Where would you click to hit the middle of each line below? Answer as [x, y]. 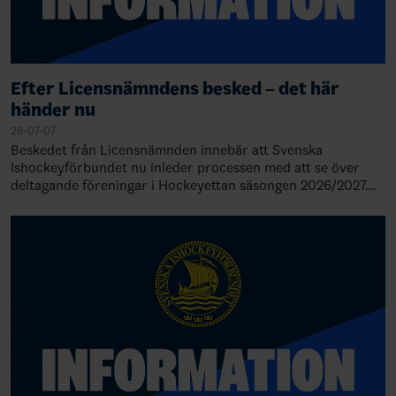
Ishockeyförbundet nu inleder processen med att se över [185, 167]
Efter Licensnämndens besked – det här [175, 88]
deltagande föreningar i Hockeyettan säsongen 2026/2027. [189, 185]
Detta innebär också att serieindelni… [125, 202]
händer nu [53, 109]
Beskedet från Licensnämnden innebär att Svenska [167, 149]
